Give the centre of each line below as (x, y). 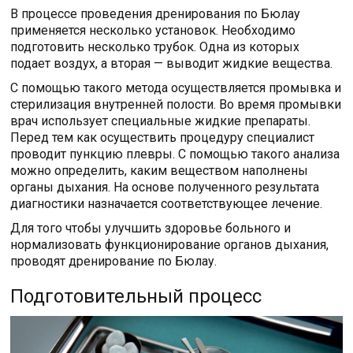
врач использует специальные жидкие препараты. (161, 121)
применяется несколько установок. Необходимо (153, 31)
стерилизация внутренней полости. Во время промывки (176, 105)
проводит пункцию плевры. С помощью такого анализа (175, 154)
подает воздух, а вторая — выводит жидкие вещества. (172, 64)
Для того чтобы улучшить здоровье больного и (151, 229)
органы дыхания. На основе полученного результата (165, 188)
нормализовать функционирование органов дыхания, (170, 245)
